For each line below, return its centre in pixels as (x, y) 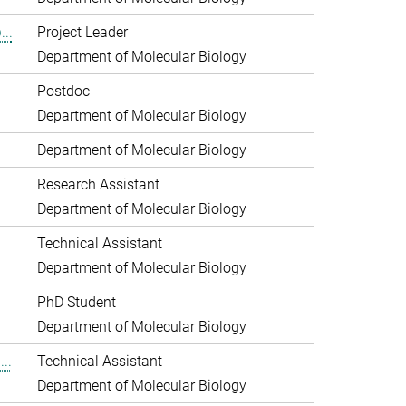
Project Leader (82, 32)
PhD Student (76, 302)
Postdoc (63, 91)
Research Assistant (98, 184)
